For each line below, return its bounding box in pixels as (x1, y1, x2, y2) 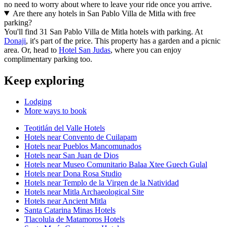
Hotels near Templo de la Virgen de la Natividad (24, 178, 179, 187)
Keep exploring (4, 73, 84, 87)
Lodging (24, 97, 52, 106)
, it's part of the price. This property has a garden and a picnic (26, 36, 220, 45)
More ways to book (24, 106, 87, 116)
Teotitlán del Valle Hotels (24, 124, 105, 133)
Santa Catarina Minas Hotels (24, 206, 116, 215)
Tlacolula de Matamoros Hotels (24, 215, 125, 224)
